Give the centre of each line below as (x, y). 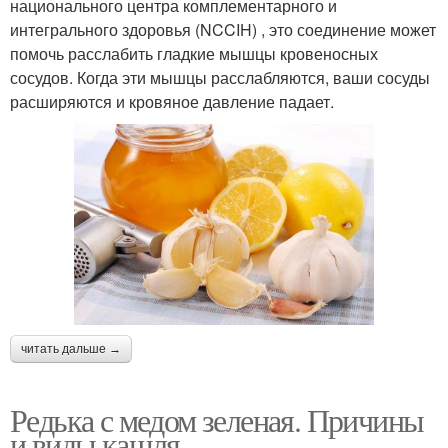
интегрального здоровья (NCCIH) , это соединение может (223, 29)
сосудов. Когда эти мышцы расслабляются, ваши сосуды (220, 77)
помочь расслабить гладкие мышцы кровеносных (194, 53)
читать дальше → (71, 348)
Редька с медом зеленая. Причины (217, 419)
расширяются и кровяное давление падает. (172, 101)
